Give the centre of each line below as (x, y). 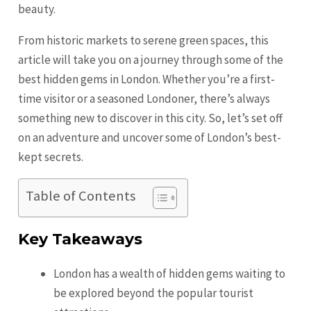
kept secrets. (51, 157)
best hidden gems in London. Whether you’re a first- (147, 79)
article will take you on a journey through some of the (151, 59)
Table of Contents (81, 195)
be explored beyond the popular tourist (154, 293)
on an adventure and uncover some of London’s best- (150, 137)
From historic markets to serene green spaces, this (144, 40)
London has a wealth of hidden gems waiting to (170, 273)
